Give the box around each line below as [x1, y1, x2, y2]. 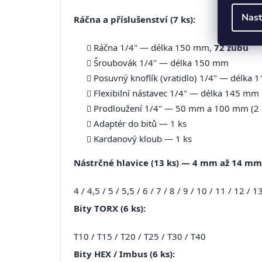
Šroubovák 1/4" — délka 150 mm [94, 57, 229, 69]
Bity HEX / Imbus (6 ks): [74, 248, 175, 260]
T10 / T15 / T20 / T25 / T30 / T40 [74, 230, 206, 243]
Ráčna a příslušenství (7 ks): [74, 13, 195, 26]
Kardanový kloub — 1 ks [94, 133, 192, 145]
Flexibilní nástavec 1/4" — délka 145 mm [94, 87, 259, 99]
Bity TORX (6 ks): [74, 202, 146, 215]
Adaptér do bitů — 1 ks [94, 118, 187, 130]
